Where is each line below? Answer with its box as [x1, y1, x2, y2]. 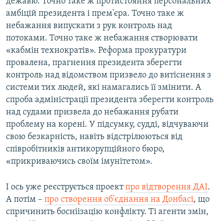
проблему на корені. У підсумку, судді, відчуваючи [6, 120, 209, 130]
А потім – [6, 195, 44, 205]
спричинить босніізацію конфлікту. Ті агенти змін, [6, 207, 209, 217]
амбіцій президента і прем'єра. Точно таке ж [6, 9, 184, 19]
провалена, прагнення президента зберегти [6, 58, 182, 68]
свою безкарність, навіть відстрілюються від [6, 132, 183, 142]
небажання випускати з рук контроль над [6, 21, 172, 31]
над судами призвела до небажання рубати [6, 108, 179, 117]
